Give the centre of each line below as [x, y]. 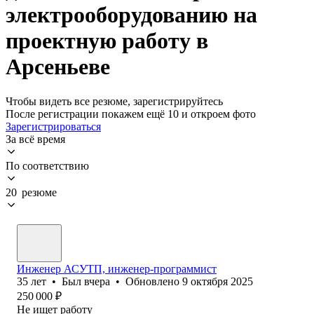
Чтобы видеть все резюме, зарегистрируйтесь [114, 101]
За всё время [35, 139]
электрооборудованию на [131, 15]
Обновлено [154, 281]
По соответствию [47, 165]
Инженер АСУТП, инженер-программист [117, 268]
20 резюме [31, 192]
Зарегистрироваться [53, 126]
